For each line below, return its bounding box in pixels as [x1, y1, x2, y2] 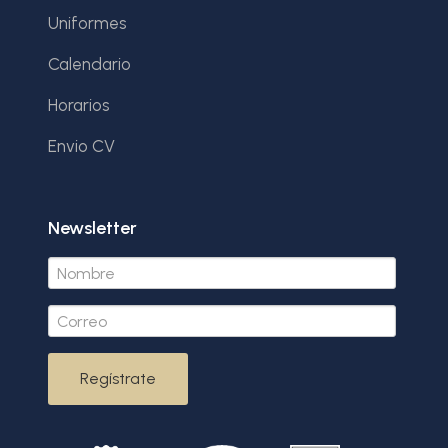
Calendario [48, 54, 131, 75]
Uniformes [48, 13, 127, 34]
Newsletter [48, 217, 137, 240]
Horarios [48, 95, 110, 116]
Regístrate [80, 369, 156, 389]
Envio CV [48, 136, 115, 157]
